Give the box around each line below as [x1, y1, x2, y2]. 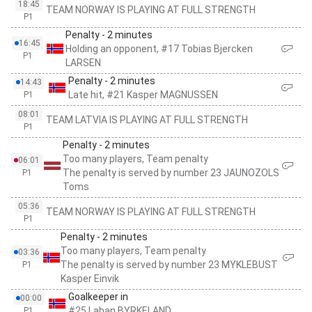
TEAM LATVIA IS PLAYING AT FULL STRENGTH [46, 114, 248, 125]
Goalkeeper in [68, 291, 128, 302]
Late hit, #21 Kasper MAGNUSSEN [68, 89, 218, 100]
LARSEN [65, 57, 102, 68]
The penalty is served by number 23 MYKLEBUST [60, 259, 278, 270]
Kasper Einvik [60, 273, 119, 284]
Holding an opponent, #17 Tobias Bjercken [65, 43, 253, 54]
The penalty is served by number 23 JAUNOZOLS [62, 167, 279, 178]
